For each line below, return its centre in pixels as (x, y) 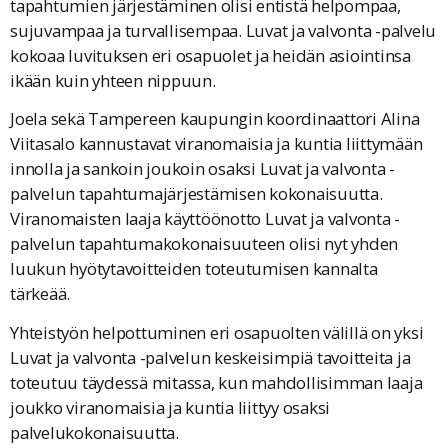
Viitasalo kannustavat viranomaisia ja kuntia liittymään (216, 144)
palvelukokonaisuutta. (94, 432)
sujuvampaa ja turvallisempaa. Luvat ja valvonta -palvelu (223, 30)
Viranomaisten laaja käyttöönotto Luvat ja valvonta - (205, 219)
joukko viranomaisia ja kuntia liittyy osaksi (170, 407)
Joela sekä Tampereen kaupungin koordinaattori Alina (215, 119)
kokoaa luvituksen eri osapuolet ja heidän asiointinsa (210, 55)
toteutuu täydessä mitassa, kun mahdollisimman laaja (216, 382)
